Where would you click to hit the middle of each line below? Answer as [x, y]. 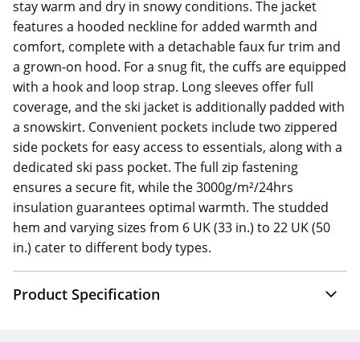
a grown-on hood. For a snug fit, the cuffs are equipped [180, 67]
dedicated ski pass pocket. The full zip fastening [155, 167]
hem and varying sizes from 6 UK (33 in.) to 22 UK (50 [172, 227]
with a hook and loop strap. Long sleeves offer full [163, 87]
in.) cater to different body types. [112, 247]
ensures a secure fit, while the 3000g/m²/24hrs [153, 187]
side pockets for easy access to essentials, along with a [178, 147]
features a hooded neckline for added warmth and [165, 27]
